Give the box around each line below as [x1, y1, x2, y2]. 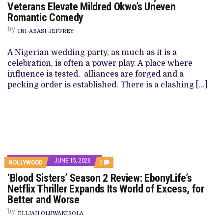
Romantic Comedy [7, 11, 84, 24]
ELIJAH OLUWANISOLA [18, 210, 83, 217]
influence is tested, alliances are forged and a [7, 70, 184, 79]
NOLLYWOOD [8, 159, 43, 166]
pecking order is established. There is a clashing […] [7, 81, 208, 89]
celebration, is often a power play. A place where [7, 59, 192, 68]
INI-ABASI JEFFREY [18, 28, 74, 34]
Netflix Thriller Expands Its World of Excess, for [7, 183, 204, 195]
